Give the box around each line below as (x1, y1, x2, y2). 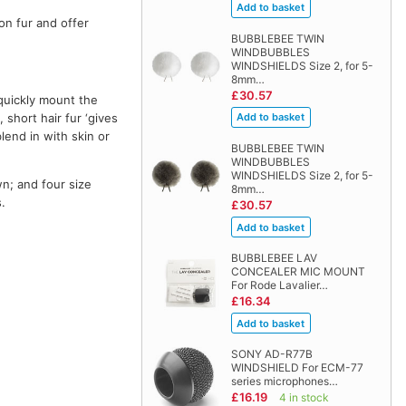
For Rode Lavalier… (230, 277, 328, 292)
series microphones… (230, 374, 338, 388)
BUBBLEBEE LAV (230, 250, 317, 265)
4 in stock (278, 391, 329, 404)
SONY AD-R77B (230, 347, 313, 361)
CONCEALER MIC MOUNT (230, 264, 365, 278)
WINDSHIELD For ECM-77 (230, 361, 363, 374)
